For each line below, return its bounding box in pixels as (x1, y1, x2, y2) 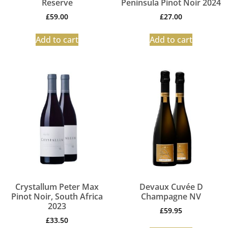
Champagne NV (141, 190, 201, 202)
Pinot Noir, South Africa (11, 190, 103, 202)
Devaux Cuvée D (139, 181, 203, 192)
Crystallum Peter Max (15, 181, 99, 192)
